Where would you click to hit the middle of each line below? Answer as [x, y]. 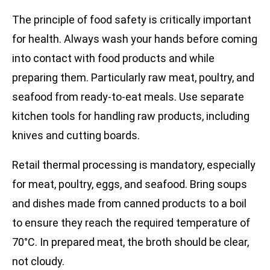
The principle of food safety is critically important [132, 20]
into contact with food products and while [113, 58]
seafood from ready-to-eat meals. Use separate [128, 97]
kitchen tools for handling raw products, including [131, 116]
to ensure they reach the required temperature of [131, 223]
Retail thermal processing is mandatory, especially [134, 165]
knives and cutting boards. [76, 136]
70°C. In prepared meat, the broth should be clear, [130, 242]
